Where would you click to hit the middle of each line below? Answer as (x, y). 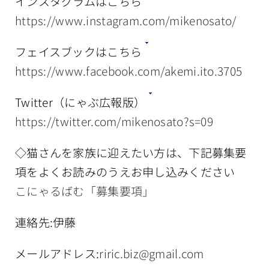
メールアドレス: (57, 253)
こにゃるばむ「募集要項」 (85, 191)
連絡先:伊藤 (46, 222)
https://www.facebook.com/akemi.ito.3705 (129, 71)
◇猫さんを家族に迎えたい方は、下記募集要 (131, 153)
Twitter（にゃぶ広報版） (80, 102)
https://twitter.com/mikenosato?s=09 (114, 121)
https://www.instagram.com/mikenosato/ (126, 20)
